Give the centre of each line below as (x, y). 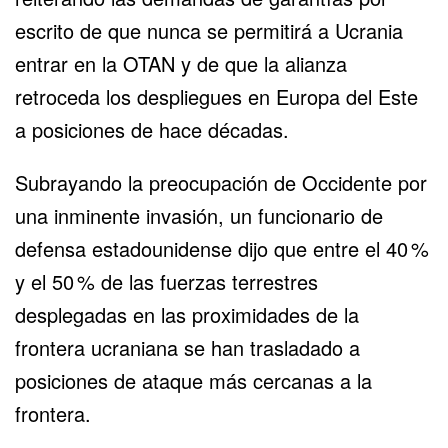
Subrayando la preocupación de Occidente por (221, 183)
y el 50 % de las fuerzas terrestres (166, 282)
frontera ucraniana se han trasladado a (187, 348)
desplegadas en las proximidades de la (187, 315)
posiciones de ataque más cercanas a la (193, 381)
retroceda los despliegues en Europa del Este (216, 97)
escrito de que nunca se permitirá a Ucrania (209, 31)
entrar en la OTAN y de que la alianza (181, 64)
